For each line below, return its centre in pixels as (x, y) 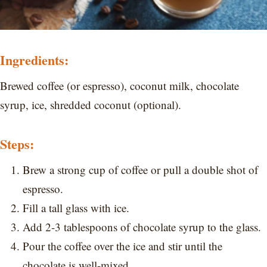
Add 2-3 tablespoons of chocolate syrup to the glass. (142, 226)
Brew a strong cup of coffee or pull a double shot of (140, 169)
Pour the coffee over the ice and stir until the (122, 246)
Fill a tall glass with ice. (76, 207)
